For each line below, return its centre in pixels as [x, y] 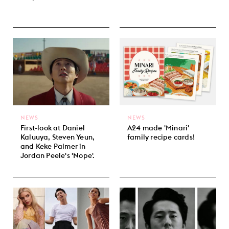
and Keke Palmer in [53, 146]
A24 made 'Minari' [158, 128]
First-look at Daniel [53, 128]
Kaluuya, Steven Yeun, [58, 137]
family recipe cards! [161, 137]
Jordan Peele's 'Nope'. [58, 156]
